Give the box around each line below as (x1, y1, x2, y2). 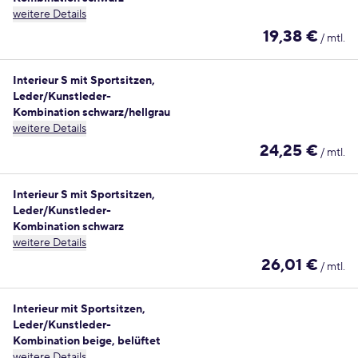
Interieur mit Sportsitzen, (13, 302, 145, 316)
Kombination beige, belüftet (13, 334, 161, 348)
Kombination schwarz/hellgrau (13, 105, 170, 120)
